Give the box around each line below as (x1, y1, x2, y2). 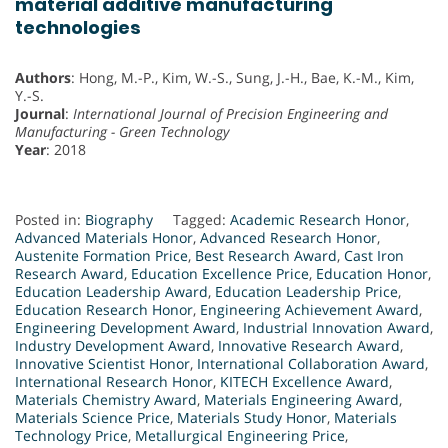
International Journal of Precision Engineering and (73, 104, 388, 124)
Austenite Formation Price (15, 246, 188, 266)
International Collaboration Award (197, 354, 425, 374)
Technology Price (15, 426, 128, 446)
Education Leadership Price (215, 282, 398, 302)
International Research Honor (15, 372, 213, 392)
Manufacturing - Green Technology (15, 122, 229, 142)
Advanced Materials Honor (15, 228, 193, 248)
